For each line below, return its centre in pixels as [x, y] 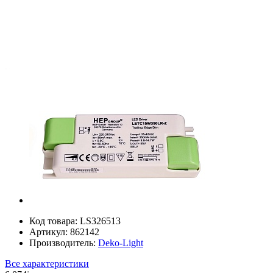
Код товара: [55, 221]
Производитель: [64, 243]
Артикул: [50, 232]
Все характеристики [47, 263]
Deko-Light [121, 243]
